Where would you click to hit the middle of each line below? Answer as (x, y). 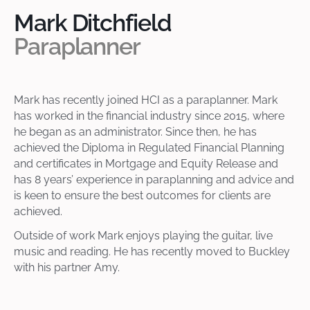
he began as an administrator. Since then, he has (135, 132)
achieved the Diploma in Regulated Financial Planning (149, 148)
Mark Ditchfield (93, 23)
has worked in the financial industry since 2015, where (149, 116)
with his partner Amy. (66, 268)
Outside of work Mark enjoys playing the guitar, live (143, 236)
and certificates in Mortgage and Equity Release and (146, 164)
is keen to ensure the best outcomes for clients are (142, 196)
